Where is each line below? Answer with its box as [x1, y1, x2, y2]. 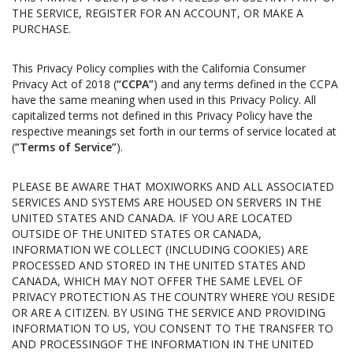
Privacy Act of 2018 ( [12, 76, 117, 91]
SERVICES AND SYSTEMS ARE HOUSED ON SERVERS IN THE [12, 195, 321, 210]
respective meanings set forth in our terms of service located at [12, 124, 336, 139]
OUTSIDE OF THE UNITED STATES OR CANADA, [12, 226, 262, 241]
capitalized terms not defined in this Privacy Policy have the [12, 108, 313, 123]
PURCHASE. [12, 21, 71, 36]
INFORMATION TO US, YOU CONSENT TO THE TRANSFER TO [12, 321, 333, 336]
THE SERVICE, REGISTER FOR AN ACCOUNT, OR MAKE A [12, 6, 303, 20]
